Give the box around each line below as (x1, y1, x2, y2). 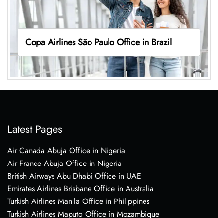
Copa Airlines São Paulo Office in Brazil (25, 36, 172, 49)
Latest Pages (7, 121, 62, 137)
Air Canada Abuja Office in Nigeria (7, 145, 125, 156)
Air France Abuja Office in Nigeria (7, 157, 122, 169)
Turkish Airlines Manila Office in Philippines (7, 195, 149, 207)
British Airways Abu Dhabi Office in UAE (7, 170, 141, 182)
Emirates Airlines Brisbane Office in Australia (7, 182, 154, 194)
